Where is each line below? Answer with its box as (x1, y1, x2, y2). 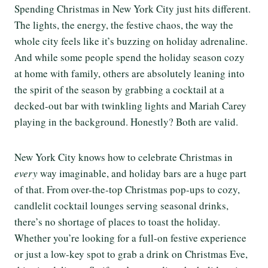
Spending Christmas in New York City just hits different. (14, 1, 251, 16)
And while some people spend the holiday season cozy (14, 50, 245, 64)
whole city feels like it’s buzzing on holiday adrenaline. (14, 33, 248, 48)
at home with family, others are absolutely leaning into (14, 66, 245, 80)
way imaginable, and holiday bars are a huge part (38, 166, 246, 180)
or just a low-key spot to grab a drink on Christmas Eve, (14, 246, 248, 261)
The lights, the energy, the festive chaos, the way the (14, 17, 233, 32)
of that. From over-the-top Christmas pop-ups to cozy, (14, 182, 240, 196)
